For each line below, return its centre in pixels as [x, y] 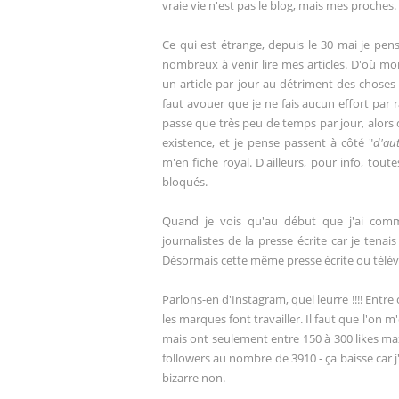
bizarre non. [194, 378]
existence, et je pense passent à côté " [268, 143]
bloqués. [185, 182]
